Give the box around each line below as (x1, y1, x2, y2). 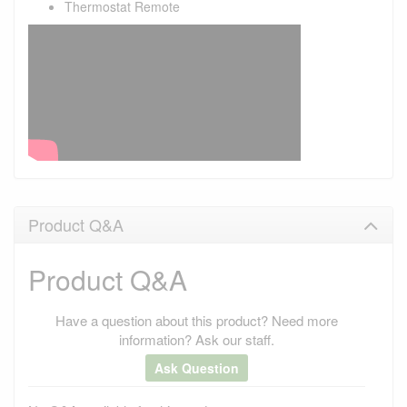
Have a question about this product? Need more (55, 310, 338, 330)
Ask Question (154, 358, 239, 377)
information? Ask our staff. (119, 329, 274, 349)
